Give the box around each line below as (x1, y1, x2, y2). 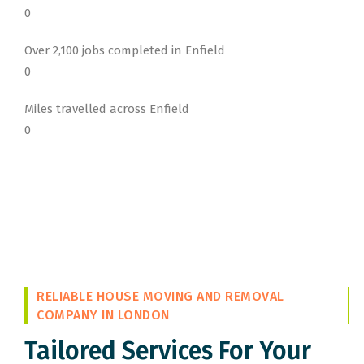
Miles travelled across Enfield (24, 102, 189, 116)
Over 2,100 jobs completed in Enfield (24, 43, 225, 58)
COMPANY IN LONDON (37, 307, 170, 323)
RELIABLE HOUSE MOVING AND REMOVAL (37, 288, 284, 304)
